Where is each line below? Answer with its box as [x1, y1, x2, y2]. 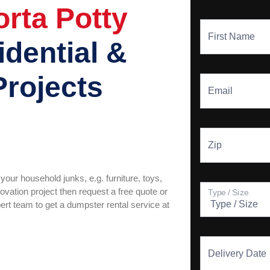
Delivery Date [208, 248, 267, 259]
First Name [208, 31, 256, 42]
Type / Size [208, 188, 249, 197]
